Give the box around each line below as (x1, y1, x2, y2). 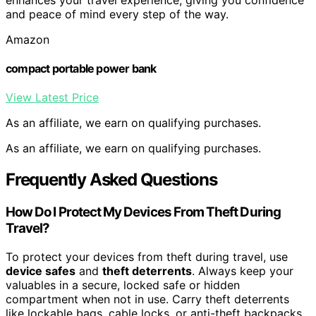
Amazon (6, 32, 49, 47)
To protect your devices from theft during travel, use (6, 249, 288, 264)
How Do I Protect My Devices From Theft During (6, 204, 281, 221)
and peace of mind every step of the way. (6, 6, 229, 21)
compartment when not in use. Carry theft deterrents (6, 291, 289, 306)
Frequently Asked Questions (6, 169, 217, 190)
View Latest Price (6, 90, 99, 105)
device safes (6, 263, 75, 278)
